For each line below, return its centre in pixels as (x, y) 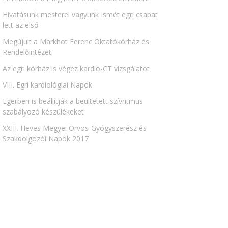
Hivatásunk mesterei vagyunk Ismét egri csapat (80, 15)
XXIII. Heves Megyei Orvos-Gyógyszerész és (75, 128)
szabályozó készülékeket (43, 112)
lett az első (20, 25)
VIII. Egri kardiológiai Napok (47, 85)
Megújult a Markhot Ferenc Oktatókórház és (76, 42)
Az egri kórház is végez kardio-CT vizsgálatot (76, 69)
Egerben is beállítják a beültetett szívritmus (73, 101)
